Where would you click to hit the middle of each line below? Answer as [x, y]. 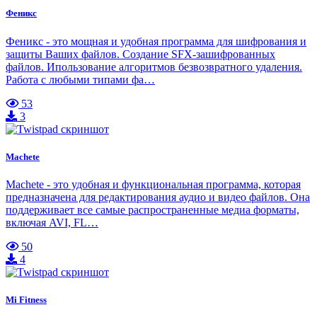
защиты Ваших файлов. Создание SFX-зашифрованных [140, 54]
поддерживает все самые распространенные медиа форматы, [152, 209]
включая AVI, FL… [52, 222]
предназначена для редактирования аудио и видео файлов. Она [158, 197]
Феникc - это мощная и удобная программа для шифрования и [156, 41]
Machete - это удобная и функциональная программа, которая [153, 184]
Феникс [21, 13]
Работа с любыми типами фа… [80, 79]
